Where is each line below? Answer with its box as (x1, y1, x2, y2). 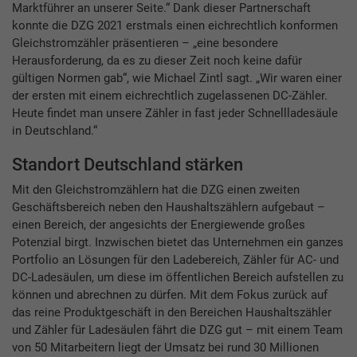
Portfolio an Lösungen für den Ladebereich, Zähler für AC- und (12, 252, 339, 267)
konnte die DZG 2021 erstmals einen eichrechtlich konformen (12, 18, 338, 33)
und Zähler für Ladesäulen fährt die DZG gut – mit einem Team (12, 322, 343, 337)
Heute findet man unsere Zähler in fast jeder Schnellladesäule (12, 106, 338, 121)
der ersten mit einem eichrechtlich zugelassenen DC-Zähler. (12, 88, 328, 104)
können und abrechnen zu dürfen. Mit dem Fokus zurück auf (12, 287, 328, 302)
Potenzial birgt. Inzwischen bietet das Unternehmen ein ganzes (12, 234, 343, 249)
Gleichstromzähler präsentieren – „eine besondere (12, 36, 278, 51)
